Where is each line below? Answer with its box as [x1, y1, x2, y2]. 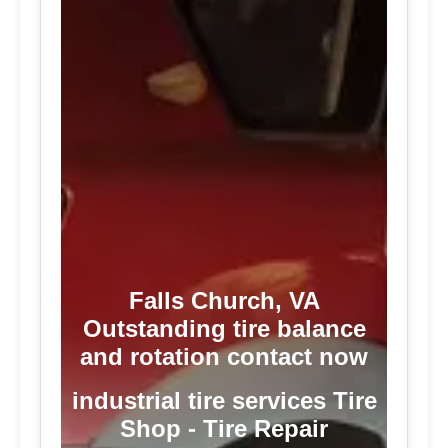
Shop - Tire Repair [120, 415, 328, 443]
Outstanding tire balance [82, 315, 366, 343]
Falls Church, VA [128, 287, 320, 315]
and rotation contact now [80, 343, 368, 371]
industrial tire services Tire [71, 387, 377, 415]
